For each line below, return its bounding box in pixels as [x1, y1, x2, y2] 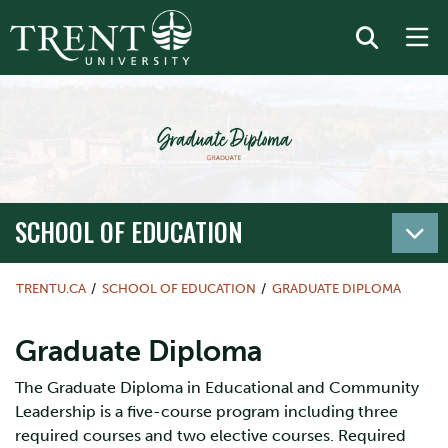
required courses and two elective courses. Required [15, 426, 406, 445]
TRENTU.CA [16, 281, 86, 296]
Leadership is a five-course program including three [15, 402, 398, 421]
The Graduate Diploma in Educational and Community [15, 378, 419, 397]
